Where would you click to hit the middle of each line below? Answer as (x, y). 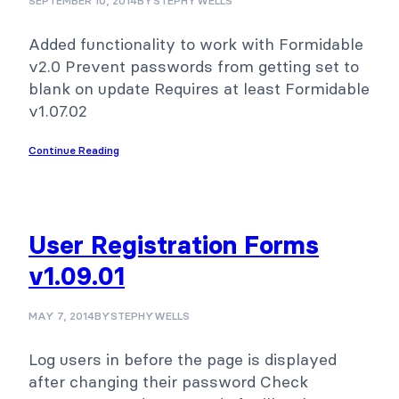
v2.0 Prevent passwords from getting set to (194, 67)
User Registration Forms (174, 245)
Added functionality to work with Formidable (196, 45)
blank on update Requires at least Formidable (199, 89)
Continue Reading (74, 151)
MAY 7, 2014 (61, 316)
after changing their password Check (168, 382)
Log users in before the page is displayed (183, 360)
